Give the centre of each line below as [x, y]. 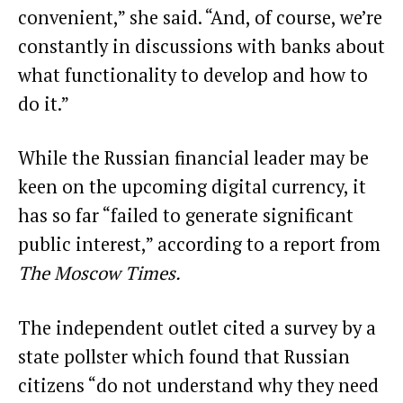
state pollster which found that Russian [184, 356]
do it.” [45, 103]
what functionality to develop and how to [193, 75]
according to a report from [269, 245]
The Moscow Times [97, 273]
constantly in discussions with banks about [201, 46]
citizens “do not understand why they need [198, 385]
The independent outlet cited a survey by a [197, 327]
